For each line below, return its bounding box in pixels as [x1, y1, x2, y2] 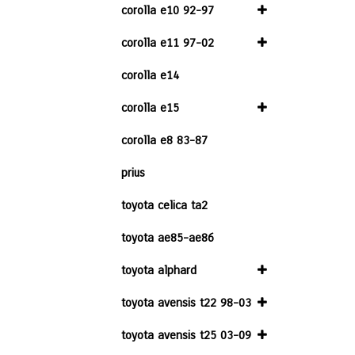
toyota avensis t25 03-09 [121, 328, 251, 342]
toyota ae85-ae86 [121, 231, 214, 245]
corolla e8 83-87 [121, 133, 208, 147]
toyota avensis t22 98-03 [121, 296, 251, 310]
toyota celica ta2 [121, 198, 208, 212]
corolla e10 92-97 [121, 3, 214, 17]
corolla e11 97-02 [121, 36, 214, 50]
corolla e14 [121, 68, 179, 82]
